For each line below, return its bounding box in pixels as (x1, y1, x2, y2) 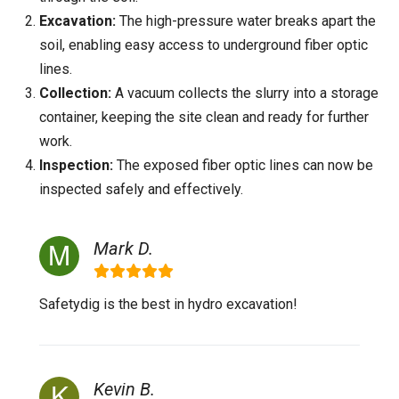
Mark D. (94, 238, 153, 259)
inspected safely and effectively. (39, 181, 243, 198)
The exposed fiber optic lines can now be (113, 157, 373, 174)
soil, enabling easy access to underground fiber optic (39, 37, 368, 53)
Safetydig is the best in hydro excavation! (39, 296, 297, 313)
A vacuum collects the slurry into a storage (111, 85, 379, 102)
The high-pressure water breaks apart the (116, 12, 376, 29)
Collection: (39, 85, 111, 102)
